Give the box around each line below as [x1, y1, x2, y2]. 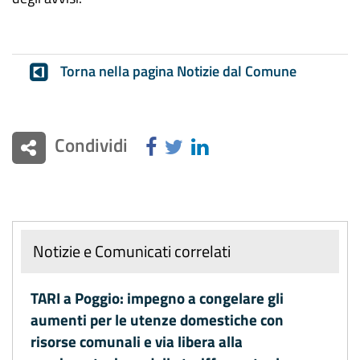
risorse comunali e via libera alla [31, 329, 243, 353]
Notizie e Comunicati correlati [33, 238, 231, 264]
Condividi [54, 130, 128, 160]
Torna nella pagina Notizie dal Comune [59, 59, 297, 82]
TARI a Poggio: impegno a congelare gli [31, 286, 284, 309]
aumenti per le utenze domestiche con [31, 308, 284, 331]
